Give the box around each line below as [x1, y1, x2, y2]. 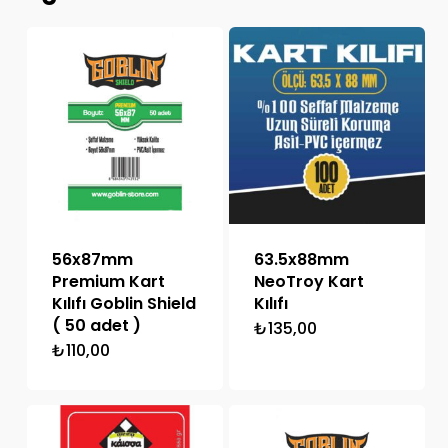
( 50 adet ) [51, 313, 141, 337]
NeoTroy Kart [253, 269, 364, 293]
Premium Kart [51, 269, 165, 293]
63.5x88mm [253, 247, 349, 271]
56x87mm [51, 247, 133, 271]
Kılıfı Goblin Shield [51, 291, 196, 315]
